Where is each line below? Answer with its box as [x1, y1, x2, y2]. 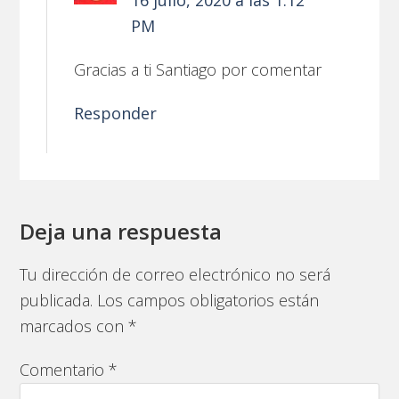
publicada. [20, 289, 94, 311]
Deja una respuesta [20, 216, 223, 246]
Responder [74, 102, 158, 124]
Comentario [20, 358, 110, 380]
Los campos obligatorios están [97, 289, 320, 311]
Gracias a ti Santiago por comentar [74, 58, 322, 80]
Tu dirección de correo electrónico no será [20, 263, 331, 285]
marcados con [20, 314, 129, 337]
